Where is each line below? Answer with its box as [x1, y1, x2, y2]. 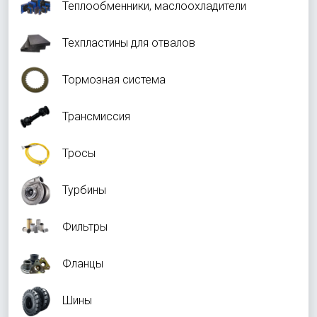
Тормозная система [62, 73, 166, 87]
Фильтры [62, 220, 108, 234]
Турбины [62, 183, 106, 197]
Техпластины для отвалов [62, 36, 195, 50]
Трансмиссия [62, 110, 130, 124]
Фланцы [62, 257, 103, 271]
